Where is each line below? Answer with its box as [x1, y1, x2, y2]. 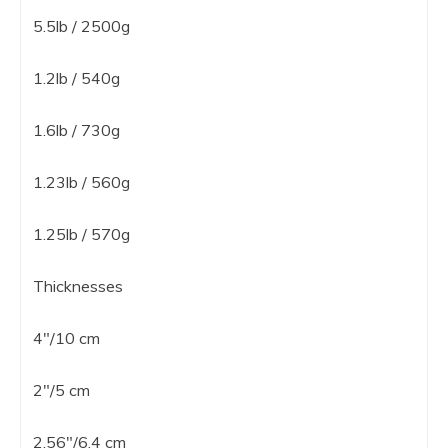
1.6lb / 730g [33, 119, 120, 140]
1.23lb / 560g [33, 171, 130, 192]
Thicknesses [33, 275, 123, 296]
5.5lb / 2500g [33, 15, 130, 36]
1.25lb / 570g [33, 223, 130, 244]
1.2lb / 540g [33, 67, 120, 88]
